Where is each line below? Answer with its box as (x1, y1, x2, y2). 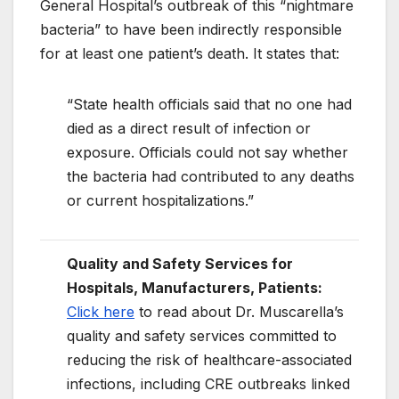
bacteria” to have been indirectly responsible (40, 20, 342, 38)
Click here (67, 302, 134, 321)
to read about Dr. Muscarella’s (134, 302, 344, 321)
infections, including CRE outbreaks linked (67, 374, 350, 393)
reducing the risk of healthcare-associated (67, 350, 352, 369)
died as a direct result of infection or (67, 118, 311, 137)
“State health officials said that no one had (67, 94, 352, 113)
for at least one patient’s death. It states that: (40, 44, 339, 62)
